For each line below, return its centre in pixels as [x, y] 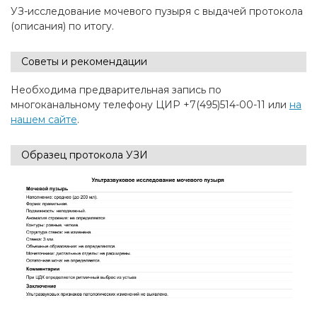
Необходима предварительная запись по [116, 90]
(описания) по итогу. [62, 26]
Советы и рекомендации [84, 62]
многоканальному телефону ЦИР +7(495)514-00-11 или [150, 105]
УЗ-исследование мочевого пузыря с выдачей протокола [157, 11]
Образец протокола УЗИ [85, 155]
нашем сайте [44, 120]
